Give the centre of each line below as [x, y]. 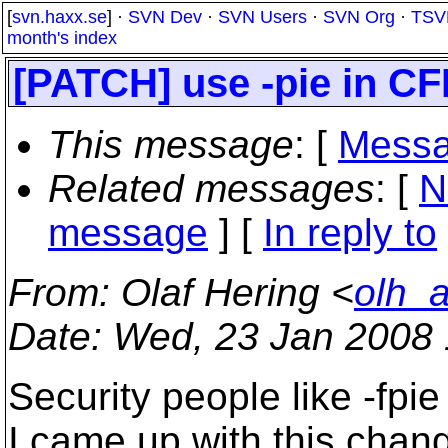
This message [171, 144]
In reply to [350, 232]
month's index [62, 38]
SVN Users [262, 17]
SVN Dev [165, 17]
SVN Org [359, 17]
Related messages [211, 188]
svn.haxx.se [59, 17]
